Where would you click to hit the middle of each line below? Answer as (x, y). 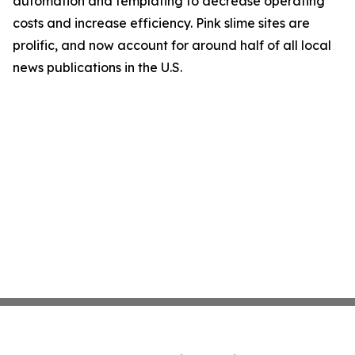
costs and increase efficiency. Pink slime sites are (161, 23)
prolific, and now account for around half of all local (172, 45)
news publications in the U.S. (97, 67)
